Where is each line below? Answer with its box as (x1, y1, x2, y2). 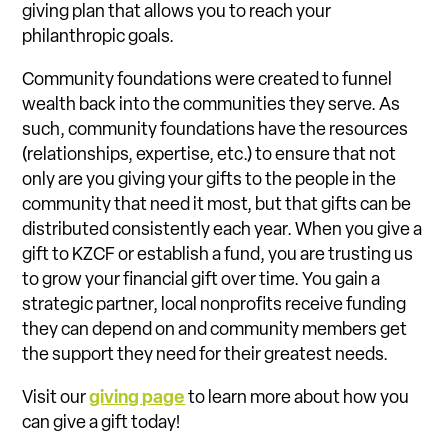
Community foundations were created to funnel (22, 71, 393, 91)
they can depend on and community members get (22, 321, 408, 341)
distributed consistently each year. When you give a (22, 221, 423, 241)
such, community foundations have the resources (22, 121, 409, 141)
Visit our (22, 389, 90, 409)
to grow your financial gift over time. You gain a (22, 271, 381, 291)
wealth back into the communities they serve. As (22, 96, 401, 116)
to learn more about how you (185, 389, 410, 409)
